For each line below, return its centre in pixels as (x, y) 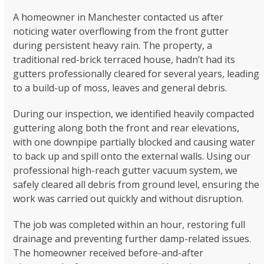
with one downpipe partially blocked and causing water (134, 142)
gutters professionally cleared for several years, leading (136, 74)
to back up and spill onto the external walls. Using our (132, 156)
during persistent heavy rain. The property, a (113, 46)
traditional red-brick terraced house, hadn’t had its (124, 60)
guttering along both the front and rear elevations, (126, 128)
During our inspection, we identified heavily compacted (134, 114)
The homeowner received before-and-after (108, 253)
